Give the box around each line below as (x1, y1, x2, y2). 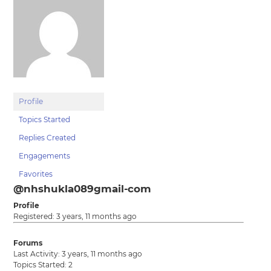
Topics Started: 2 (13, 260, 73, 269)
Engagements (19, 151, 71, 160)
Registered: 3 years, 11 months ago (13, 212, 137, 221)
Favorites (19, 169, 53, 178)
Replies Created (19, 133, 76, 142)
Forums (13, 238, 43, 247)
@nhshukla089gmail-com (13, 183, 152, 195)
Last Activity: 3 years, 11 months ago (13, 249, 143, 258)
